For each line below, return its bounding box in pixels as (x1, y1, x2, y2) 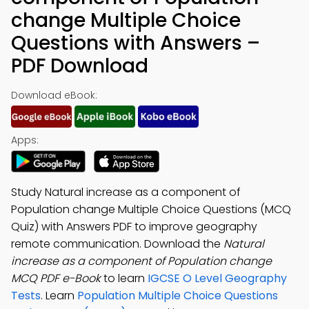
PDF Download (11, 52, 148, 79)
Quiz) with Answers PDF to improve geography (11, 219, 257, 235)
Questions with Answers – (11, 30, 260, 57)
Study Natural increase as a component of (11, 184, 241, 200)
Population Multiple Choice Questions (77, 288, 278, 303)
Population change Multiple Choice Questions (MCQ (11, 201, 291, 217)
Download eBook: (11, 88, 97, 102)
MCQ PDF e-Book (11, 270, 101, 286)
